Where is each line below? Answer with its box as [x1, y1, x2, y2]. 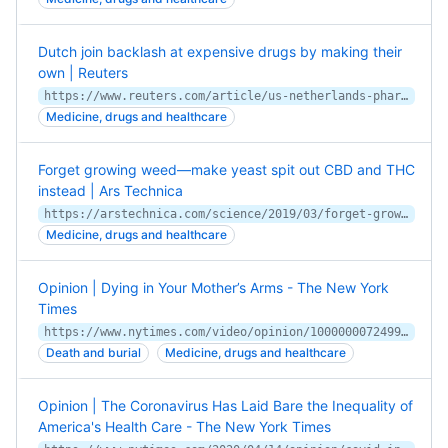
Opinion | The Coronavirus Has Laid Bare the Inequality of [38, 397, 413, 414]
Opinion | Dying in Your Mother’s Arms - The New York [38, 279, 389, 296]
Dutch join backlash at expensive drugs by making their [38, 43, 402, 60]
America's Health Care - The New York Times [38, 418, 331, 435]
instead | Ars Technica [38, 182, 183, 199]
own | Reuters [38, 64, 128, 81]
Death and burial [46, 345, 141, 360]
